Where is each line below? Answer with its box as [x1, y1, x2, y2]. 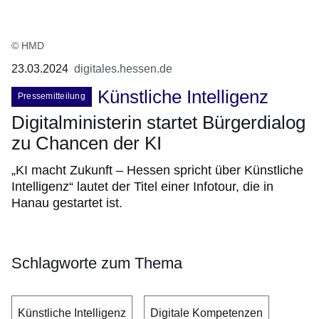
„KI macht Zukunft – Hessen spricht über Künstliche [11, 163, 303, 178]
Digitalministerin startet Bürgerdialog [11, 112, 305, 134]
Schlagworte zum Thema [11, 254, 182, 273]
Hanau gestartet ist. [11, 196, 122, 211]
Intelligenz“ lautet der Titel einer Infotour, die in [11, 179, 273, 194]
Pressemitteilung [18, 91, 85, 102]
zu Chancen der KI [11, 132, 162, 155]
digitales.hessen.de [74, 62, 172, 75]
